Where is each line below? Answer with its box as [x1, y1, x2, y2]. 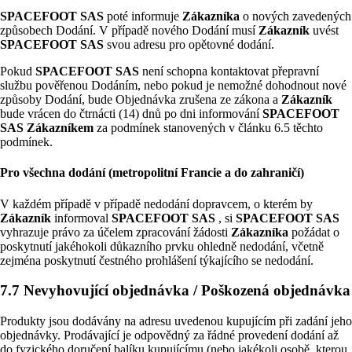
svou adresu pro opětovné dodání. [107, 38, 274, 52]
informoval [54, 211, 112, 225]
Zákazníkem [27, 121, 97, 135]
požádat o [291, 225, 339, 239]
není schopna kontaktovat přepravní [142, 64, 319, 79]
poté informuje [107, 9, 182, 24]
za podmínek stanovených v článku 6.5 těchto [97, 121, 323, 135]
